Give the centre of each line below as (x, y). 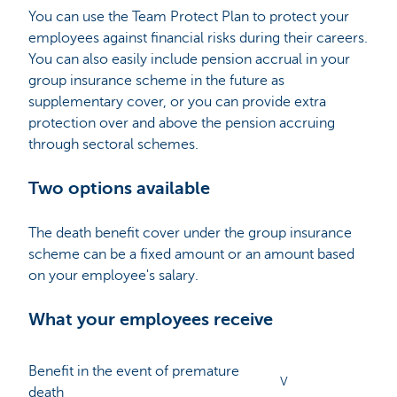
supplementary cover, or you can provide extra (177, 101)
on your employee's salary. (113, 275)
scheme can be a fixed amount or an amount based (191, 254)
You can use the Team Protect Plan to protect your (189, 16)
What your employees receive (151, 319)
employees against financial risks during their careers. (198, 38)
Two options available (119, 188)
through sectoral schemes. (113, 144)
